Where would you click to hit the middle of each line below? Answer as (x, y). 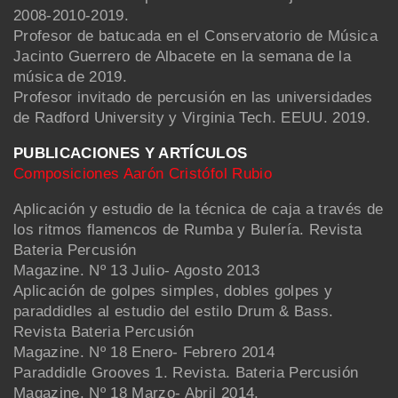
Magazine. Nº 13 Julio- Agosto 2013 (137, 270)
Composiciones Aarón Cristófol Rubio (143, 173)
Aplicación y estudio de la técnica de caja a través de (199, 209)
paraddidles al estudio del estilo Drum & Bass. (174, 311)
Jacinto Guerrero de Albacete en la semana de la (182, 56)
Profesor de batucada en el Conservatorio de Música (195, 36)
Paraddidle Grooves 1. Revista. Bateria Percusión (186, 372)
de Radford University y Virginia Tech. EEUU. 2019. (192, 117)
